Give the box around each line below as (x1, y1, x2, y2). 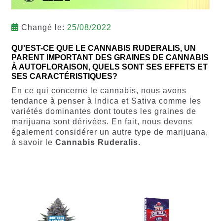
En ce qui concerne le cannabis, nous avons (11, 86, 186, 95)
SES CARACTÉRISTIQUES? (11, 72, 117, 81)
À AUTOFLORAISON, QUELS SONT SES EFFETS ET (11, 63, 208, 72)
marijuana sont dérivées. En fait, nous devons (11, 117, 192, 126)
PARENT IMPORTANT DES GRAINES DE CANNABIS (11, 53, 209, 62)
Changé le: (21, 23, 65, 32)
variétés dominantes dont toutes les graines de (11, 107, 196, 116)
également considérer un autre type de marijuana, (11, 128, 208, 137)
